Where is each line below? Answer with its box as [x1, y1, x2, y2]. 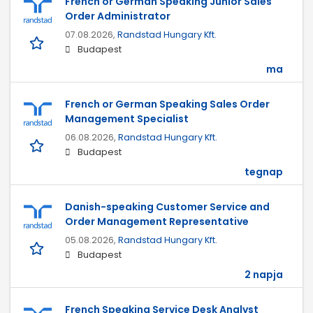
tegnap [245, 165, 283, 180]
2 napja [245, 268, 283, 282]
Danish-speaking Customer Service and [65, 200, 270, 214]
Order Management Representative [65, 214, 249, 229]
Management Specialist [65, 112, 189, 126]
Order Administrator [65, 9, 170, 24]
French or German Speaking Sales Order [65, 97, 270, 112]
